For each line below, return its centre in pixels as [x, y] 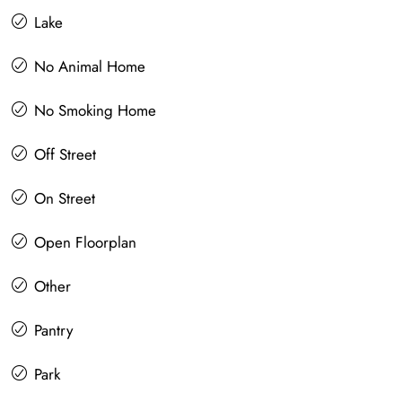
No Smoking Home [95, 111]
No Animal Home [90, 67]
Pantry [53, 331]
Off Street [65, 155]
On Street [65, 199]
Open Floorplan [85, 243]
